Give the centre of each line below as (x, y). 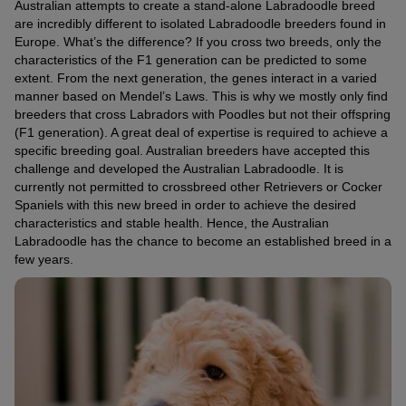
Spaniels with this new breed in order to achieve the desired (185, 205)
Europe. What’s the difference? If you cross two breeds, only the (198, 42)
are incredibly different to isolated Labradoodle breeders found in (200, 24)
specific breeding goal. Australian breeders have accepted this (192, 151)
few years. (44, 260)
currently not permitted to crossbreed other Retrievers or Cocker (198, 187)
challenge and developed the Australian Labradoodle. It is (179, 169)
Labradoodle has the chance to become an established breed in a (203, 242)
